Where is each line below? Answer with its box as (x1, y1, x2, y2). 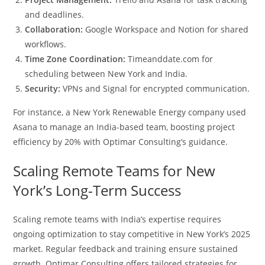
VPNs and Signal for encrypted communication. (60, 82, 250, 94)
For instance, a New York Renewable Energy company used (13, 106, 247, 118)
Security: (25, 82, 61, 94)
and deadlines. (25, 8, 85, 20)
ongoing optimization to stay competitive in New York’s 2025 (13, 228, 251, 240)
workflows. (25, 38, 67, 50)
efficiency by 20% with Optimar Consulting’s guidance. (13, 135, 228, 147)
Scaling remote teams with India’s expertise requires (13, 213, 222, 225)
